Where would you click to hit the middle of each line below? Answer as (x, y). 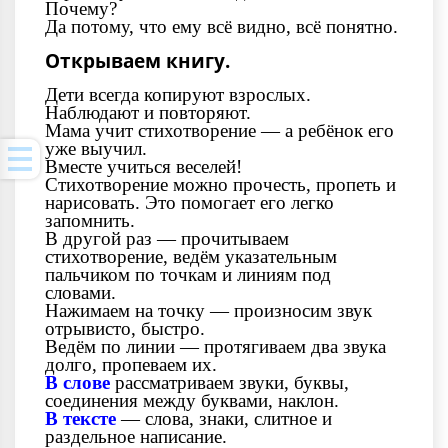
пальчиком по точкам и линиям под (188, 274)
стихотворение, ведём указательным (191, 256)
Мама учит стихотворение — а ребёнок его (219, 130)
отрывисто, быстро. (125, 328)
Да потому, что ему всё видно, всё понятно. (221, 26)
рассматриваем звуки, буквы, (232, 382)
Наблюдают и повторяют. (148, 112)
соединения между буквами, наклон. (192, 400)
